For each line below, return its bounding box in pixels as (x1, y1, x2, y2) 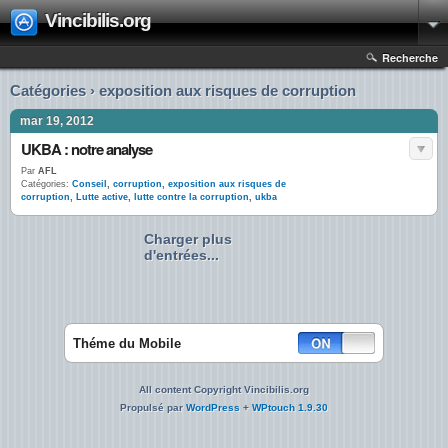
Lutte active (76, 192, 128, 202)
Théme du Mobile (73, 336, 181, 351)
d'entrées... (144, 247, 219, 263)
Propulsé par (120, 402, 186, 413)
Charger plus (144, 231, 232, 247)
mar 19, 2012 (20, 114, 94, 128)
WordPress (186, 402, 240, 413)
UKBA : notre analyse (21, 138, 152, 160)
